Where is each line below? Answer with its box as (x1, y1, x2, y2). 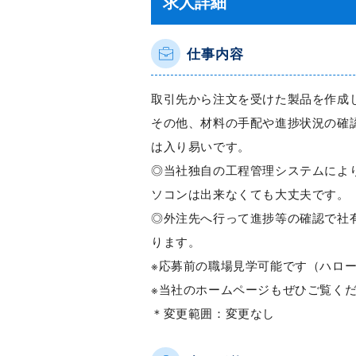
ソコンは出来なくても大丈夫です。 (151, 185, 350, 202)
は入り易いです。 (151, 137, 250, 154)
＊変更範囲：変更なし (151, 304, 275, 321)
